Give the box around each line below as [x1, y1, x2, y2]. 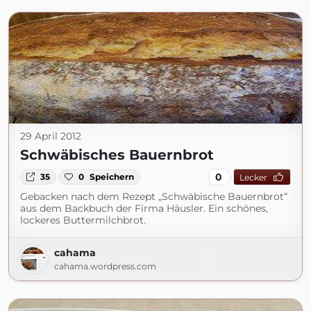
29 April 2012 [20, 130, 81, 142]
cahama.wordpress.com [54, 261, 156, 271]
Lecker [239, 171, 267, 183]
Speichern [90, 171, 135, 182]
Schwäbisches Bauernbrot [20, 146, 214, 163]
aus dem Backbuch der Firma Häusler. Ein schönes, [20, 202, 268, 215]
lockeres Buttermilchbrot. [20, 214, 146, 226]
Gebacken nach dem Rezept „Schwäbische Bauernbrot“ [20, 190, 287, 203]
